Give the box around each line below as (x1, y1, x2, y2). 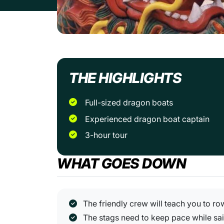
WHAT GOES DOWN (57, 154, 186, 172)
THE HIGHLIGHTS (69, 69, 181, 87)
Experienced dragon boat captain (90, 113, 209, 124)
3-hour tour (90, 130, 127, 140)
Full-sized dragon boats (89, 97, 173, 107)
